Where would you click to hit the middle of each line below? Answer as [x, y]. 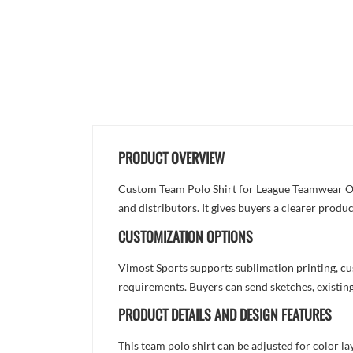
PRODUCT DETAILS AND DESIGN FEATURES [225, 315]
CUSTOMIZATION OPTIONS [186, 236]
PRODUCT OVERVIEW [172, 157]
